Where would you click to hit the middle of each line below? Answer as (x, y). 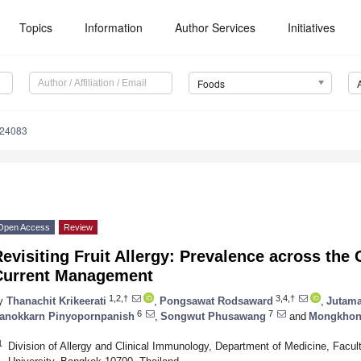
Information (114, 27)
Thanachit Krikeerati (56, 301)
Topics (36, 27)
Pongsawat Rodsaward (216, 301)
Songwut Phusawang (213, 316)
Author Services (216, 27)
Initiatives (312, 27)
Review (78, 228)
